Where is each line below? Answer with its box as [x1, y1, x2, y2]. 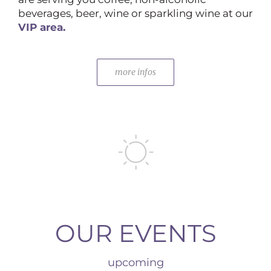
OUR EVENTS [54, 218, 217, 248]
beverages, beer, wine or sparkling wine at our [18, 7, 253, 19]
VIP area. [18, 21, 65, 33]
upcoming [107, 255, 164, 269]
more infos [115, 66, 156, 77]
